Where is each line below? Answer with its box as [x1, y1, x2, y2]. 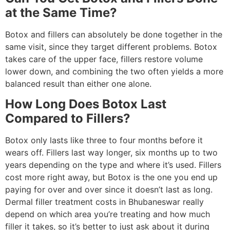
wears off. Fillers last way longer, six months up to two [5, 147, 218, 158]
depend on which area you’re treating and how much [5, 209, 210, 220]
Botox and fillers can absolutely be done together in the [5, 29, 222, 40]
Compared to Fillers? [5, 111, 130, 126]
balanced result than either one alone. [5, 78, 151, 89]
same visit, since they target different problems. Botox [5, 41, 217, 52]
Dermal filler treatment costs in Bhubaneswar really [5, 197, 204, 207]
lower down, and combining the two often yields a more [5, 66, 223, 76]
